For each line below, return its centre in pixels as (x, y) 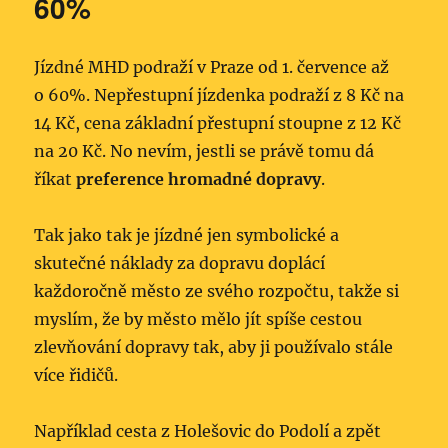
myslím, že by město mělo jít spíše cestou (198, 318)
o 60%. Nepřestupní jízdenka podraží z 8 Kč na (219, 94)
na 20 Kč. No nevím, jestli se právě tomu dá (204, 150)
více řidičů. (76, 374)
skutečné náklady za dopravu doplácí (180, 262)
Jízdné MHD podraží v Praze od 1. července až (212, 66)
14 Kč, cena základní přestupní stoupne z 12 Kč (218, 122)
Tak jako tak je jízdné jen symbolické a (187, 234)
